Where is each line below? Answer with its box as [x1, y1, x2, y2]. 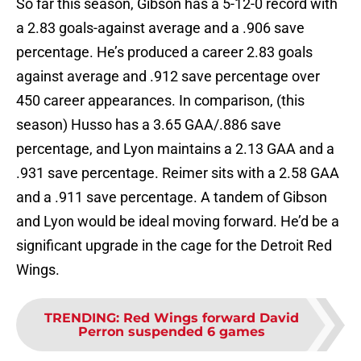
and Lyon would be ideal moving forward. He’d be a [16, 213, 339, 230]
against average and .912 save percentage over [16, 68, 320, 85]
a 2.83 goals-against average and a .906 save [16, 19, 305, 37]
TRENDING [44, 310, 116, 326]
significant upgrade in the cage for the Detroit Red [16, 237, 332, 255]
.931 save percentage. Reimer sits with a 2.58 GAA [16, 164, 339, 182]
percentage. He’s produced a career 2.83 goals [16, 44, 313, 61]
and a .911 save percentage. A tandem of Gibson [16, 189, 327, 206]
